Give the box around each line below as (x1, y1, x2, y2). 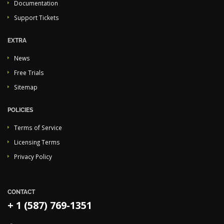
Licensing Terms (14, 138, 60, 146)
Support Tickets (14, 13, 59, 21)
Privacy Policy (14, 152, 52, 160)
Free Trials (14, 68, 44, 76)
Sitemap (14, 83, 37, 91)
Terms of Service (14, 123, 62, 131)
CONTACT (7, 188, 35, 195)
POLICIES (7, 106, 33, 113)
